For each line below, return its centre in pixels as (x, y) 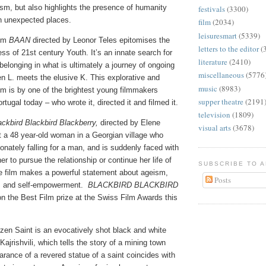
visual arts (215, 128)
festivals (212, 9)
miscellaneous (221, 75)
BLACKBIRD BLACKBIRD (133, 185)
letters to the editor (229, 48)
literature (213, 62)
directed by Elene (129, 122)
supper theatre (221, 101)
